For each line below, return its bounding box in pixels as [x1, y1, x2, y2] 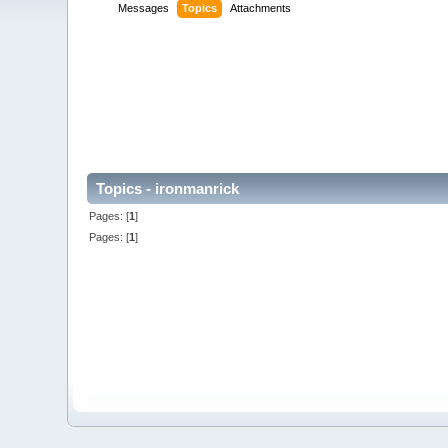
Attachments [230, 2, 292, 15]
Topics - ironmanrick [96, 180, 240, 198]
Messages [118, 2, 170, 15]
